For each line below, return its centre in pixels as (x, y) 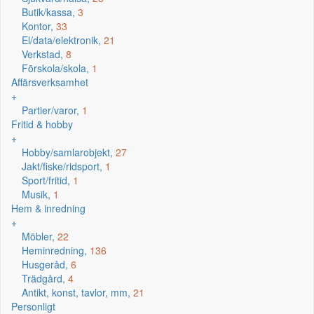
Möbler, (40, 236)
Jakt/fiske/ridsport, (63, 166)
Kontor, (39, 26)
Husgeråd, (46, 264)
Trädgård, (45, 278)
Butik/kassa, (50, 12)
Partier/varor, (52, 110)
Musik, (37, 194)
